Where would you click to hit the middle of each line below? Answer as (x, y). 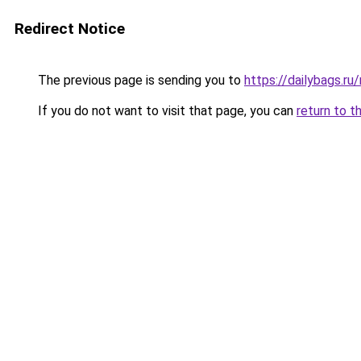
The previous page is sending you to (139, 80)
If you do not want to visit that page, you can (166, 111)
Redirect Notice (70, 29)
